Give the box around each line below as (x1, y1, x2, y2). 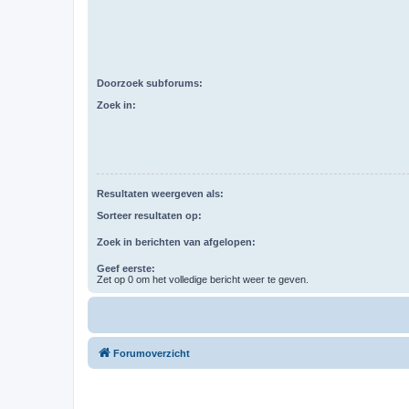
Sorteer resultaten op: (97, 210, 202, 222)
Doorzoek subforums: (97, 77, 203, 89)
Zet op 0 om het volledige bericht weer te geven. (97, 274, 309, 286)
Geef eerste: (97, 263, 155, 275)
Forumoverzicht (113, 348, 190, 360)
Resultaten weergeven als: (97, 187, 224, 199)
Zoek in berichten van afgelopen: (97, 236, 256, 248)
